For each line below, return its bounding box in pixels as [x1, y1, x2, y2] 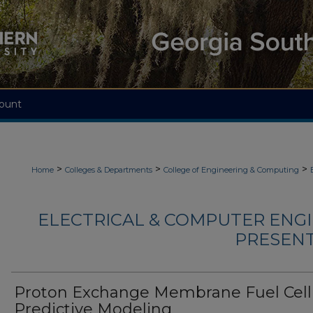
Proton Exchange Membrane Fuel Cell [14, 283, 312, 303]
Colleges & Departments [65, 165, 152, 175]
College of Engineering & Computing [163, 165, 299, 175]
